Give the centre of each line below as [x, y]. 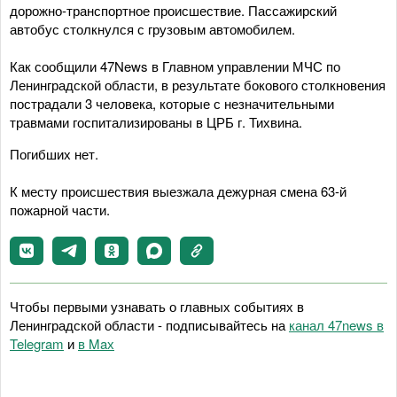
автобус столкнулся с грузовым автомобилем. [152, 29]
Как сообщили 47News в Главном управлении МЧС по [175, 66]
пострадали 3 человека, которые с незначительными [172, 103]
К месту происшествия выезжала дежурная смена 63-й [178, 191]
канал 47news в [336, 325]
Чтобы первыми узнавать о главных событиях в [157, 306]
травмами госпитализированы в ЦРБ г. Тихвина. [156, 122]
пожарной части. [60, 210]
